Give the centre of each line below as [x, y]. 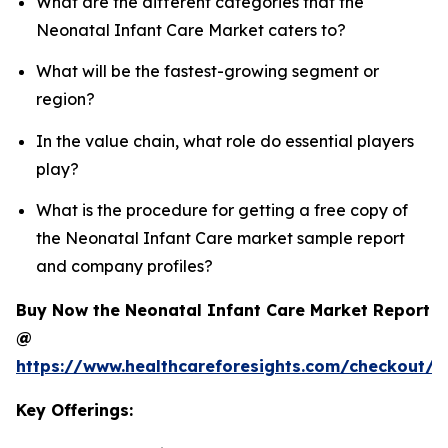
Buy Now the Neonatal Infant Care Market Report [223, 309]
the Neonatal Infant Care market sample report [220, 237]
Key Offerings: [74, 409]
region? [65, 99]
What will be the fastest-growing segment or [207, 71]
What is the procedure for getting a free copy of [222, 209]
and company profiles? [124, 265]
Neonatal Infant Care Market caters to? [191, 29]
